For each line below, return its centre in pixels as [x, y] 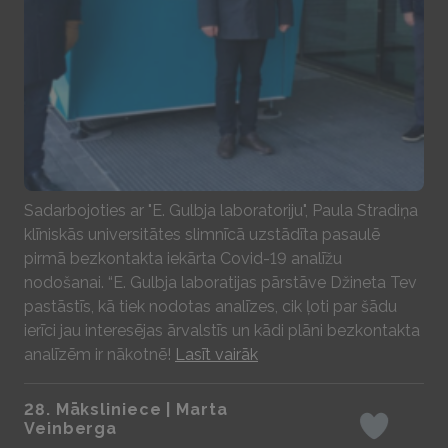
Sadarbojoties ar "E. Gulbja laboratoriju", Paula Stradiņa [221, 210]
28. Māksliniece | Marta [126, 409]
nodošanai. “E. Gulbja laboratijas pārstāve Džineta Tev [220, 282]
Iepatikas [406, 436]
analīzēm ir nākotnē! [99, 354]
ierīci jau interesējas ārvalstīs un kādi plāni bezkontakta [222, 330]
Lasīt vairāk [216, 354]
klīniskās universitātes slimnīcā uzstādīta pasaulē [202, 234]
